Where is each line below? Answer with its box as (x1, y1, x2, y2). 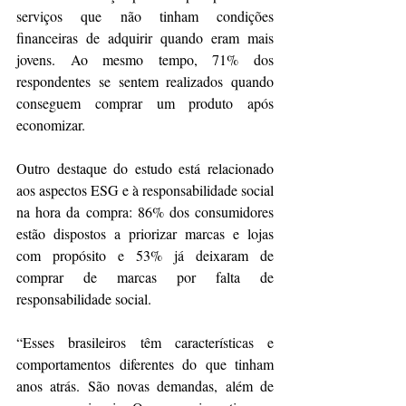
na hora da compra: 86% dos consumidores (16, 202, 274, 222)
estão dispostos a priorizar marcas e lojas (16, 224, 274, 244)
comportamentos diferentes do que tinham (16, 354, 274, 374)
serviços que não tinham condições (16, 6, 274, 26)
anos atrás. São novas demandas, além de (16, 376, 274, 396)
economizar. (16, 115, 85, 135)
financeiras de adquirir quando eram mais (16, 28, 274, 48)
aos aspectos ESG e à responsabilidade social (16, 180, 274, 200)
